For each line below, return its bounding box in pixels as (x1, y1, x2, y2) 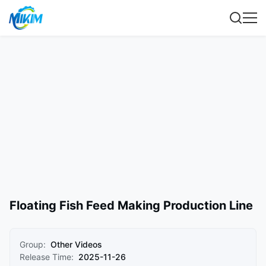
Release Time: (20, 252, 74, 262)
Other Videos (50, 239, 102, 249)
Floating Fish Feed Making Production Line (9, 198, 253, 213)
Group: (20, 239, 46, 249)
